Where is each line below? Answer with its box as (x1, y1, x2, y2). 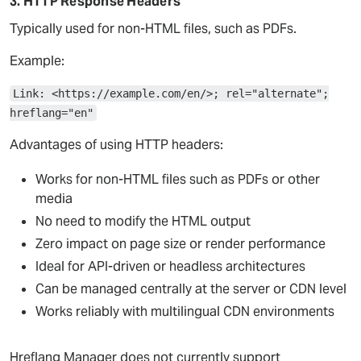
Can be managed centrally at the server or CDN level (35, 280, 346, 297)
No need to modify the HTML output (35, 213, 251, 230)
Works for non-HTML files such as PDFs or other (35, 171, 320, 188)
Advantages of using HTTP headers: (10, 136, 223, 153)
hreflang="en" (10, 106, 93, 119)
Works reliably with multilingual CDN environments (35, 303, 334, 320)
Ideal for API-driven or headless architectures (35, 258, 305, 275)
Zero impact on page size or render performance (35, 235, 326, 252)
